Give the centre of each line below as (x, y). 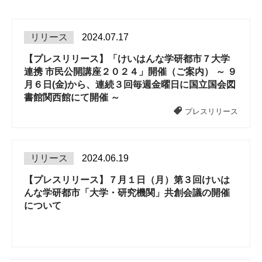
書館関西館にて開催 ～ (72, 97)
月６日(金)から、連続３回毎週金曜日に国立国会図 (130, 85)
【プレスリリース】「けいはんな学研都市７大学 (127, 59)
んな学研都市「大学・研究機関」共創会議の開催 (127, 193)
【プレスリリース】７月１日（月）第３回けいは (127, 180)
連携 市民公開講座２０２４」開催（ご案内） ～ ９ (130, 72)
